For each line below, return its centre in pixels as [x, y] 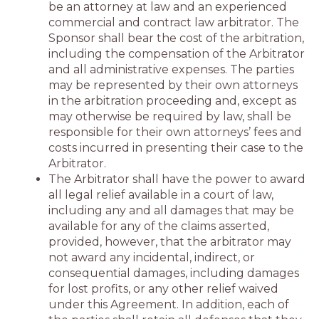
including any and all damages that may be [171, 210]
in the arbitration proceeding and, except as [172, 101]
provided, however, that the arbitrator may [170, 242]
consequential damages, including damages [174, 273]
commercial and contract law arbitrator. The [174, 22]
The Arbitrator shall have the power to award [177, 179]
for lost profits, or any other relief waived [163, 289]
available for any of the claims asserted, [159, 226]
